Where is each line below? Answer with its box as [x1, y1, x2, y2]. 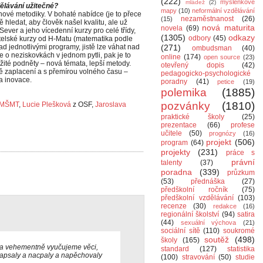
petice [217, 78, 235, 85]
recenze [161, 202, 187, 210]
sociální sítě [161, 227, 200, 235]
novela [161, 24, 183, 32]
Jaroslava [95, 100, 126, 109]
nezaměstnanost [181, 15, 234, 23]
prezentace [161, 121, 197, 129]
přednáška [191, 177, 225, 186]
